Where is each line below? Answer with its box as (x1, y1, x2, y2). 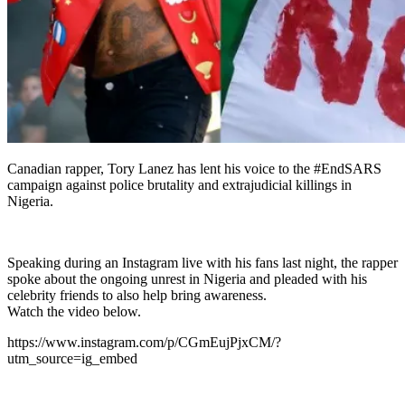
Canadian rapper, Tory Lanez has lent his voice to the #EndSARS (7, 161, 381, 177)
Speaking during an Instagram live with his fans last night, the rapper (7, 255, 398, 271)
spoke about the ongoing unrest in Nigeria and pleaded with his (7, 271, 367, 287)
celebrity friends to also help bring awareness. (7, 287, 267, 304)
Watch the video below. (7, 304, 141, 320)
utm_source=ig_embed (7, 351, 137, 367)
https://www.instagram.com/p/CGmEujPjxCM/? (7, 334, 281, 351)
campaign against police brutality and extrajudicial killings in (7, 177, 352, 193)
